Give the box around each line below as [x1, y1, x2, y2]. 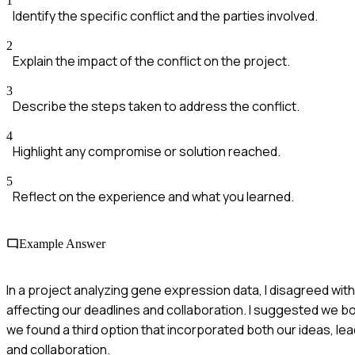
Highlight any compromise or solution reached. [13, 143, 281, 161]
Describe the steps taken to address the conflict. [13, 97, 300, 116]
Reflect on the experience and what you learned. [13, 188, 294, 206]
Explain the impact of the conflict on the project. [13, 52, 290, 71]
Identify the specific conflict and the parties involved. [13, 7, 318, 25]
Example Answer [19, 236, 105, 250]
